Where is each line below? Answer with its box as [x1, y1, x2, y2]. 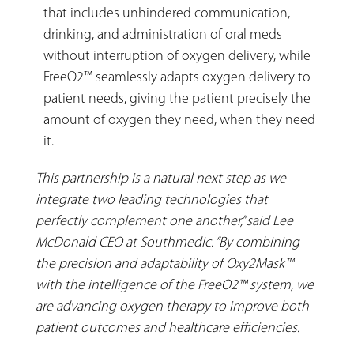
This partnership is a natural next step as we [36, 171, 286, 186]
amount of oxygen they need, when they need [43, 112, 315, 128]
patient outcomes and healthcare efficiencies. [36, 320, 299, 336]
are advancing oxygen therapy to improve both [36, 299, 309, 314]
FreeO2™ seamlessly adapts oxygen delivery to [43, 70, 311, 85]
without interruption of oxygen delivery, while [43, 48, 311, 64]
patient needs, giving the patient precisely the [43, 91, 311, 107]
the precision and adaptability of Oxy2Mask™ [36, 256, 293, 272]
